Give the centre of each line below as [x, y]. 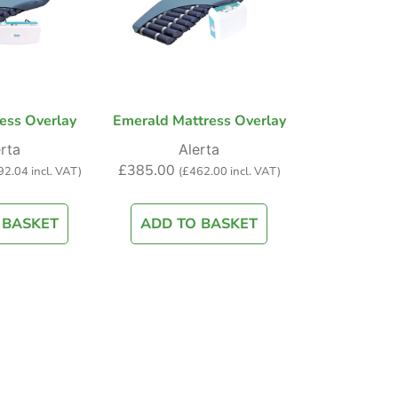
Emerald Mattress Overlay [199, 121]
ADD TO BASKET [199, 224]
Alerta [199, 150]
